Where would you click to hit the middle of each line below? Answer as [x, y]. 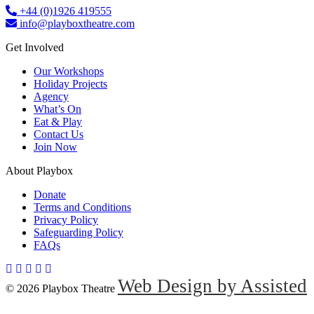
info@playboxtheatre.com [77, 23]
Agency [51, 96]
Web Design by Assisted [212, 286]
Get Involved [35, 47]
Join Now [55, 146]
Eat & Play [58, 121]
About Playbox [39, 170]
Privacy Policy [66, 219]
